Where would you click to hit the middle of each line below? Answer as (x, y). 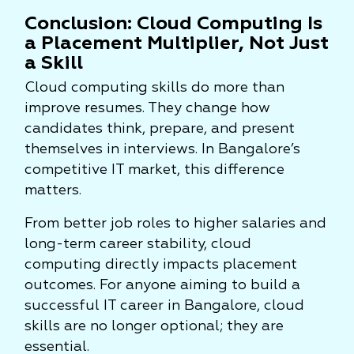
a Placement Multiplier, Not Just (177, 43)
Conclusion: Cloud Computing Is (173, 24)
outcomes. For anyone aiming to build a (162, 285)
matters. (53, 190)
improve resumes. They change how (147, 108)
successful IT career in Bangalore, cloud (164, 306)
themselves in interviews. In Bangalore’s (162, 149)
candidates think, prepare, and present (160, 129)
